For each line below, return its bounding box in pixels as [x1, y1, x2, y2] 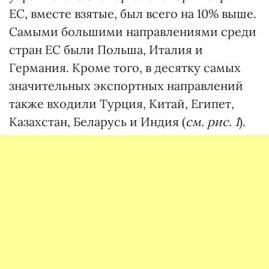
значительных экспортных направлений [9, 77, 243, 93]
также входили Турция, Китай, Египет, [9, 95, 234, 111]
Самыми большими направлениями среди [9, 23, 256, 39]
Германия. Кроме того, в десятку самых [9, 59, 241, 75]
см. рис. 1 [186, 113, 239, 129]
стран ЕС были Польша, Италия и [9, 41, 203, 57]
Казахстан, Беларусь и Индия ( [9, 113, 186, 129]
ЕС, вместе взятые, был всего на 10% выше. [9, 5, 256, 21]
